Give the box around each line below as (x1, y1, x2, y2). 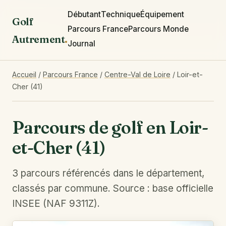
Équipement (140, 10, 184, 19)
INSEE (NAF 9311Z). (12, 198, 100, 209)
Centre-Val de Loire (104, 70, 171, 79)
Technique (100, 10, 140, 19)
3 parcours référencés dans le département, (12, 167, 204, 179)
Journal (67, 39, 95, 48)
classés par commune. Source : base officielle (12, 183, 213, 194)
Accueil (12, 70, 36, 79)
